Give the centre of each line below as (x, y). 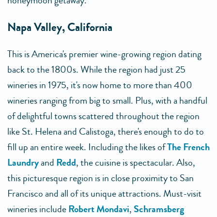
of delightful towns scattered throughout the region (103, 116)
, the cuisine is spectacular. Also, (136, 163)
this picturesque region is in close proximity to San (101, 178)
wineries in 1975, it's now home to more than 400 (100, 85)
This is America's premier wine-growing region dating (104, 54)
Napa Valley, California (60, 27)
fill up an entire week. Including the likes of (87, 147)
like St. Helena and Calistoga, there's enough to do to (106, 132)
